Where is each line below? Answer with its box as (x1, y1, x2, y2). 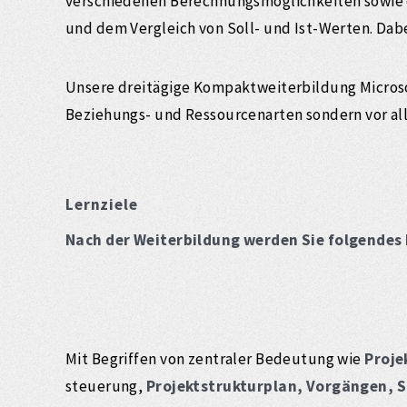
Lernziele (65, 194, 138, 214)
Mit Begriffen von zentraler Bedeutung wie (65, 348, 365, 369)
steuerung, (65, 375, 146, 396)
